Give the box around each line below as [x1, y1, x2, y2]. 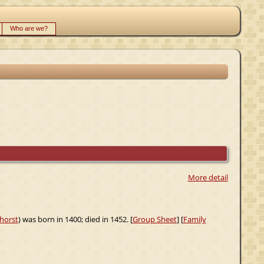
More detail [187, 171, 228, 183]
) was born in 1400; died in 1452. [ [18, 213, 133, 225]
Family [183, 213, 206, 225]
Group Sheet [132, 213, 177, 225]
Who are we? [9, 25, 48, 32]
